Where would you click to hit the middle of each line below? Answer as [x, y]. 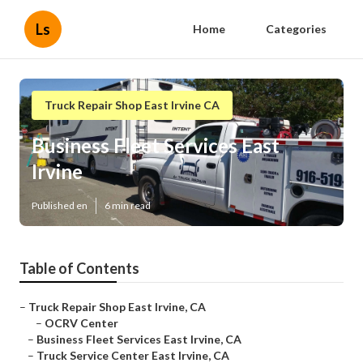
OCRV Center [81, 323]
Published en [60, 206]
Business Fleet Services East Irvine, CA [139, 340]
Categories [296, 29]
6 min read [128, 206]
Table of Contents [79, 269]
